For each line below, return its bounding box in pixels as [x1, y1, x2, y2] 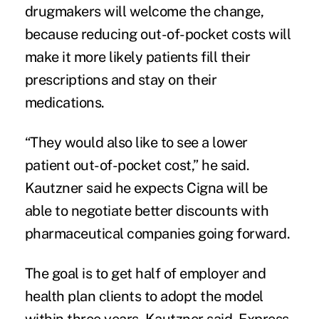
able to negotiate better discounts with [24, 202, 269, 220]
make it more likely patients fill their [24, 48, 251, 66]
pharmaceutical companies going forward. [24, 225, 291, 243]
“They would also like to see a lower [24, 134, 248, 152]
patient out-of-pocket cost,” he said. [24, 157, 250, 174]
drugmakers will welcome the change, [24, 3, 264, 21]
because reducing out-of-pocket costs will [24, 26, 291, 43]
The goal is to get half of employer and [24, 265, 266, 283]
